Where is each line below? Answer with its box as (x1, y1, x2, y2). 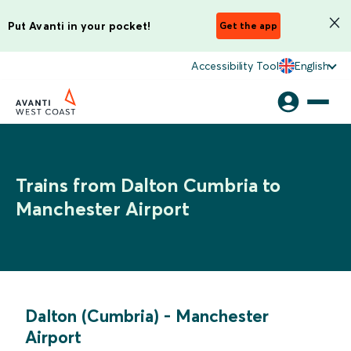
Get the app (219, 20, 277, 31)
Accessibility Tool (191, 59, 279, 73)
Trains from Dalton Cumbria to (16, 174, 280, 197)
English (294, 59, 329, 73)
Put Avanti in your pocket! (8, 18, 151, 33)
